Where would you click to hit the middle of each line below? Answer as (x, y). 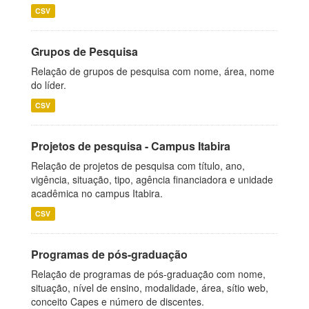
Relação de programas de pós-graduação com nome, (148, 274)
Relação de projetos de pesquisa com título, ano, (138, 166)
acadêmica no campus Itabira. (97, 193)
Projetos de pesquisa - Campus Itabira (131, 146)
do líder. (49, 85)
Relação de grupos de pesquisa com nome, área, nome (153, 71)
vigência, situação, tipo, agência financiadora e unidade (152, 179)
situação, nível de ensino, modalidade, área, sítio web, (150, 288)
